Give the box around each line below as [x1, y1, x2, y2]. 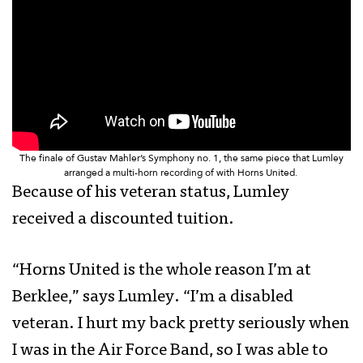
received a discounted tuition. [12, 211, 237, 229]
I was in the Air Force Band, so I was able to [12, 343, 328, 361]
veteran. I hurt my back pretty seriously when [12, 316, 349, 334]
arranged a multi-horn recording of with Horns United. [63, 166, 300, 180]
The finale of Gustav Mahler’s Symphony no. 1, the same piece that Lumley [19, 152, 344, 165]
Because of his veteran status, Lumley [12, 185, 289, 203]
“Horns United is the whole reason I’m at [12, 263, 311, 280]
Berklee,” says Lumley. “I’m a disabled [12, 289, 293, 307]
